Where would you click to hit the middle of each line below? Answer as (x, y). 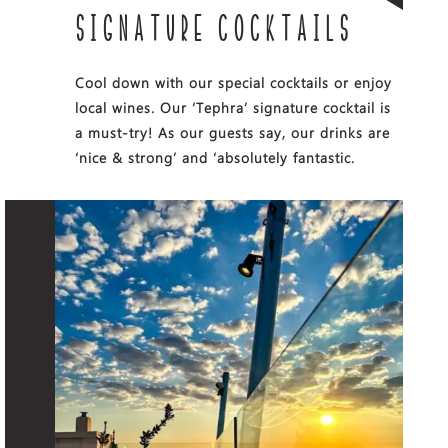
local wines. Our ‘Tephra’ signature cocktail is (232, 108)
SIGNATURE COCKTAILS (213, 31)
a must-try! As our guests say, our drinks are (232, 133)
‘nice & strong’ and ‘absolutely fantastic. (214, 158)
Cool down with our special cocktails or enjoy (233, 83)
